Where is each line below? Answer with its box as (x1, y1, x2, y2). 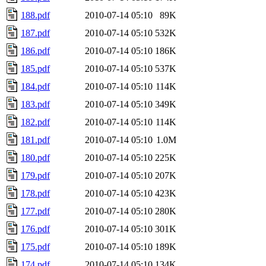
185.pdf (21, 63, 50, 74)
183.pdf (21, 99, 50, 109)
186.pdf (21, 45, 50, 56)
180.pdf (21, 152, 50, 163)
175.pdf (21, 241, 50, 252)
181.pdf (21, 134, 50, 145)
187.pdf (21, 27, 50, 38)
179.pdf (21, 170, 50, 180)
